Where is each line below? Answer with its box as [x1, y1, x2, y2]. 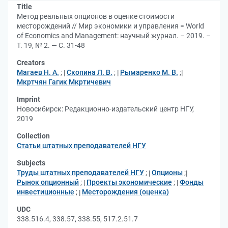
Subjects [17, 159, 45, 167]
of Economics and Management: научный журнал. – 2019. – [17, 32, 211, 40]
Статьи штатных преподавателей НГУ [17, 141, 146, 150]
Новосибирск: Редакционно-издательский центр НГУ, [17, 105, 194, 113]
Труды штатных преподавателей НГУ [17, 168, 144, 177]
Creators [17, 59, 45, 67]
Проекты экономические [87, 178, 172, 186]
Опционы [152, 168, 183, 177]
